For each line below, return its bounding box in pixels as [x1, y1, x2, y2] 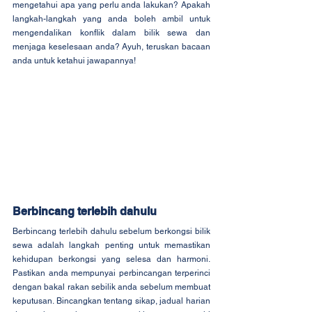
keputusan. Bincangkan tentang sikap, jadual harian [13, 296, 210, 306]
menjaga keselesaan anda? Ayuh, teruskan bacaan [13, 41, 210, 52]
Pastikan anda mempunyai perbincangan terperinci [13, 268, 210, 279]
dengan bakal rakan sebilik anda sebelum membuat [13, 282, 210, 292]
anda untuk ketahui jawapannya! [13, 55, 136, 65]
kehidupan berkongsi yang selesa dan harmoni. [13, 254, 210, 265]
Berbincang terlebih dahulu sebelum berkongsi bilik [13, 226, 210, 237]
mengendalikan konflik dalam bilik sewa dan [13, 27, 210, 38]
